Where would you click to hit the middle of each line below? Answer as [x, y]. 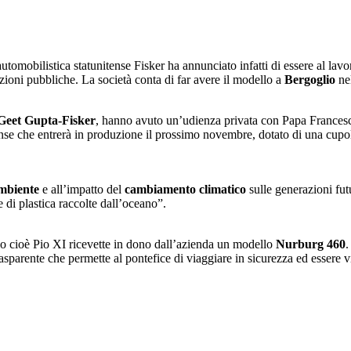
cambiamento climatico [184, 190]
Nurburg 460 [311, 244]
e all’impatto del [80, 190]
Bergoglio [310, 80]
